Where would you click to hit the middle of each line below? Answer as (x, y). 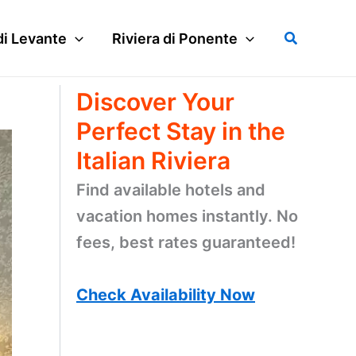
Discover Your (155, 102)
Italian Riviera (153, 161)
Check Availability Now (166, 295)
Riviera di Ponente (175, 38)
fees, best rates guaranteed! (186, 242)
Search (307, 36)
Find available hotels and (171, 190)
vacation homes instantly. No (187, 216)
